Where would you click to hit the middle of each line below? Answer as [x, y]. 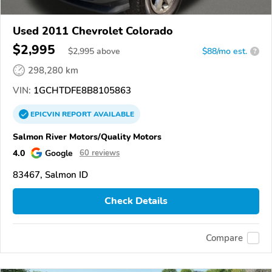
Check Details [136, 201]
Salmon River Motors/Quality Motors [87, 136]
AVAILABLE [113, 114]
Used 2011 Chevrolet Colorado [93, 31]
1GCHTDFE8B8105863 [81, 90]
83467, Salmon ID [50, 175]
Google [59, 153]
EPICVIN [46, 114]
